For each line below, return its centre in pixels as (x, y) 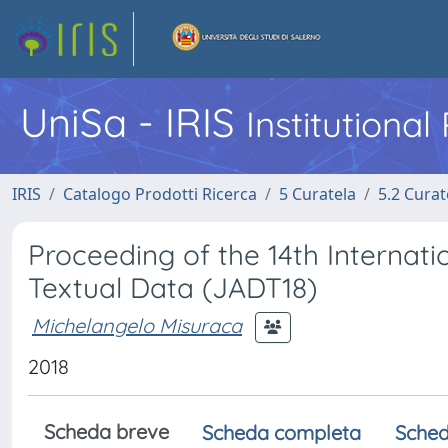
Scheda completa (281, 432)
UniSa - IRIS (133, 122)
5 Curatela (317, 194)
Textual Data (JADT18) (172, 287)
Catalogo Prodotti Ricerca (160, 194)
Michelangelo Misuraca (137, 325)
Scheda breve (106, 431)
